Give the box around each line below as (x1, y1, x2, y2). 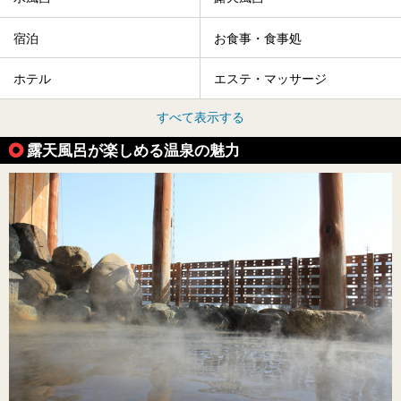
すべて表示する (157, 109, 244, 124)
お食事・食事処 (214, 30, 302, 46)
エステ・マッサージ (214, 72, 327, 87)
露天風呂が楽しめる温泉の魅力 (27, 141, 240, 159)
